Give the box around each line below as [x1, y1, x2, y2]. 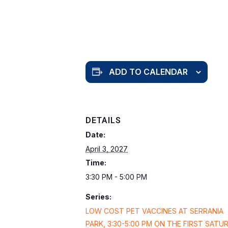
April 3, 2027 [85, 144, 128, 153]
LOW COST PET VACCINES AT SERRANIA [85, 206, 223, 215]
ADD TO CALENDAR [109, 66, 188, 77]
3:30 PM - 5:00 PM [85, 172, 147, 181]
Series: [85, 192, 111, 201]
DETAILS [85, 115, 121, 125]
